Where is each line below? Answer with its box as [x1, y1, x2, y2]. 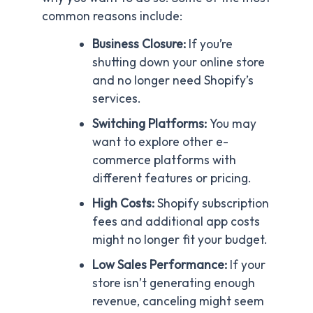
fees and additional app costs [92, 213, 260, 229]
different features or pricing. [92, 170, 252, 186]
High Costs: [92, 195, 154, 211]
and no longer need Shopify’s [92, 72, 254, 88]
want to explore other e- [92, 133, 228, 150]
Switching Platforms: [92, 115, 207, 131]
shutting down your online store [92, 54, 265, 70]
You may [206, 115, 256, 131]
